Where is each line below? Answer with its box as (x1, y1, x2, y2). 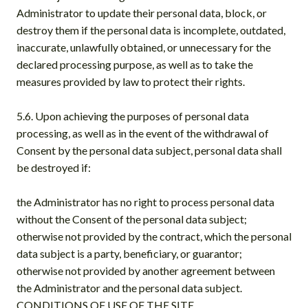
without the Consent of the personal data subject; (16, 212, 247, 225)
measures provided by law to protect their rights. (16, 74, 245, 88)
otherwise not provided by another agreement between (16, 263, 275, 277)
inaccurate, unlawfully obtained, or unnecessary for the (16, 40, 271, 54)
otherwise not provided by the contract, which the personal (16, 229, 291, 243)
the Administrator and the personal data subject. (16, 280, 242, 294)
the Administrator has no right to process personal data (16, 195, 274, 208)
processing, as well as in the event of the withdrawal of (16, 126, 269, 140)
